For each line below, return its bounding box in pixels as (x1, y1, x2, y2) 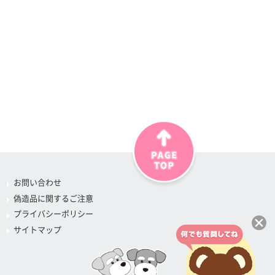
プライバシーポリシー (14, 210, 94, 218)
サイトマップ (14, 225, 62, 234)
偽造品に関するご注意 (14, 194, 94, 203)
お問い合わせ (14, 179, 62, 187)
